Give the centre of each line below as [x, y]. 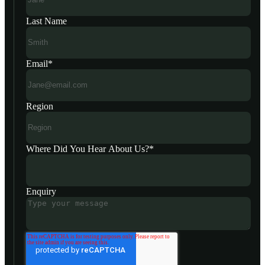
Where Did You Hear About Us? [88, 148]
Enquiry [41, 191]
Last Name [46, 21]
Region [40, 106]
